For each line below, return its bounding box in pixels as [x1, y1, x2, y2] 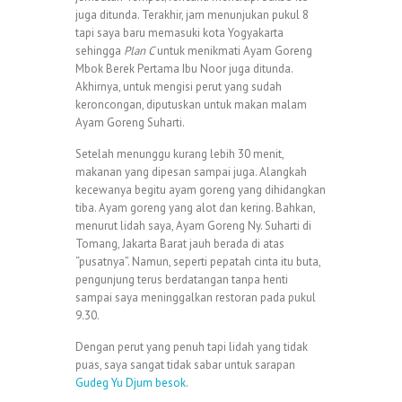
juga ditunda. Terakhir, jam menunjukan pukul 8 [75, 7, 309, 22]
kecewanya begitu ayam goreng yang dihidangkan [75, 182, 326, 197]
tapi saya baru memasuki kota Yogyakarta [75, 25, 284, 40]
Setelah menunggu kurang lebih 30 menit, [75, 146, 284, 162]
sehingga [75, 43, 124, 58]
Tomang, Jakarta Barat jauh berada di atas [75, 236, 284, 251]
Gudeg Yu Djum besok [75, 375, 186, 390]
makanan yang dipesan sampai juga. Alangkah [75, 164, 307, 179]
